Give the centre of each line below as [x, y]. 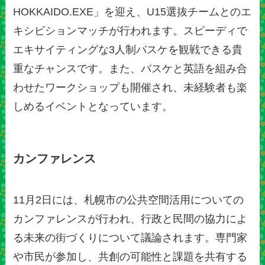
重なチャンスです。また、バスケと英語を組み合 [130, 69]
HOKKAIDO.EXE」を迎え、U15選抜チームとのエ [132, 12]
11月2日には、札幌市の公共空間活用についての [129, 200]
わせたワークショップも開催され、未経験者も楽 [130, 88]
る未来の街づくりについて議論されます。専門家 [130, 237]
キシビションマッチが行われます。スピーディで [130, 31]
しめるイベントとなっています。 [93, 107]
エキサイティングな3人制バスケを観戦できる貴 [128, 50]
